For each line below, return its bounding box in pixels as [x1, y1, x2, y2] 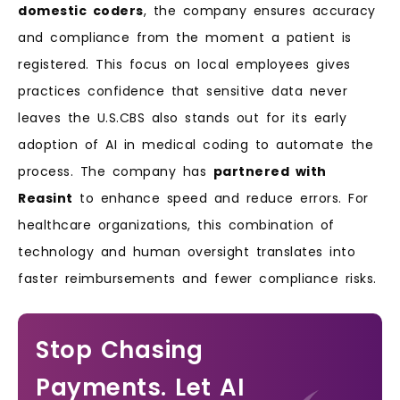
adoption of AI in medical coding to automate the [18, 135, 373, 154]
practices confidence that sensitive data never [18, 81, 347, 100]
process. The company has [18, 162, 213, 180]
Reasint [18, 188, 73, 207]
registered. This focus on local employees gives [18, 54, 351, 73]
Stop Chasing [36, 334, 203, 367]
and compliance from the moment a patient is [18, 28, 352, 46]
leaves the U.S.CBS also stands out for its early [18, 108, 346, 127]
